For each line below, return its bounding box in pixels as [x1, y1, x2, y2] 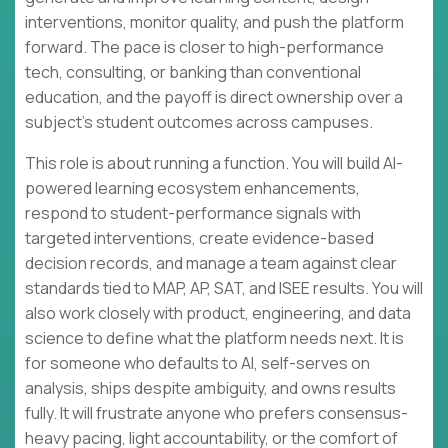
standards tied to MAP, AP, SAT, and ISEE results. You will [25, 277, 423, 300]
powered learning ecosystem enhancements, [25, 177, 360, 200]
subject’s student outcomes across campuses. [25, 111, 373, 134]
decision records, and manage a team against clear [25, 252, 397, 275]
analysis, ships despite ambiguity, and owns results [25, 377, 396, 400]
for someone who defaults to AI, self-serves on [25, 352, 370, 375]
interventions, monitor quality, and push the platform [25, 11, 404, 34]
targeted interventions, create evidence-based [25, 227, 374, 250]
